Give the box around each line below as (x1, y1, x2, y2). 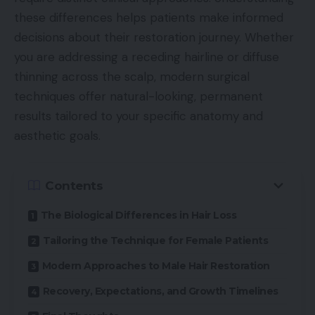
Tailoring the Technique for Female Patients (42, 234, 268, 247)
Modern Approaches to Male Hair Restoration (41, 259, 270, 273)
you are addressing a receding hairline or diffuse (14, 49, 279, 65)
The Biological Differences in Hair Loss (40, 209, 236, 222)
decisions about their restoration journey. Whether (14, 29, 294, 45)
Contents (45, 178, 103, 193)
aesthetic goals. (14, 127, 101, 143)
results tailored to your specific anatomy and (14, 108, 263, 124)
